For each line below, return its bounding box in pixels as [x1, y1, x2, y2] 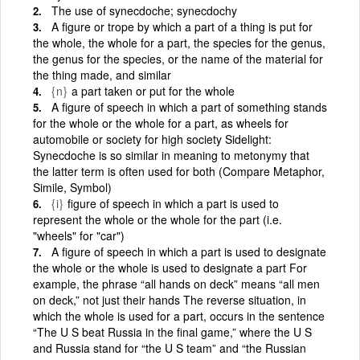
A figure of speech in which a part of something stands [51, 98, 327, 115]
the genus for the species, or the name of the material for [33, 50, 323, 67]
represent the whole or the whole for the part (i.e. [33, 211, 282, 227]
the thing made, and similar [33, 66, 171, 83]
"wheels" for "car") [33, 227, 125, 243]
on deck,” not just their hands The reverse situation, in [33, 291, 306, 308]
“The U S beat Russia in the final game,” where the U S [33, 323, 312, 340]
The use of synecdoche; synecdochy [51, 2, 237, 18]
